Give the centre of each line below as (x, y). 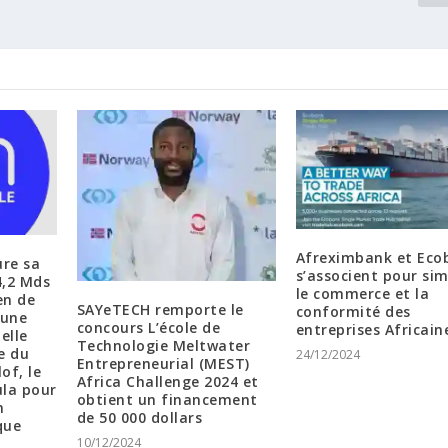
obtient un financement (167, 400)
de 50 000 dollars (139, 418)
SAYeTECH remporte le (160, 310)
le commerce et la (362, 294)
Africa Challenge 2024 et (167, 382)
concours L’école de (148, 328)
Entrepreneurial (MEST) (163, 364)
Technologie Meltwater (163, 346)
